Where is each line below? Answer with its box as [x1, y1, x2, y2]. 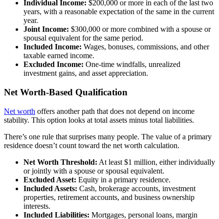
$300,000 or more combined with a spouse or [69, 25, 211, 34]
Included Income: [23, 43, 82, 51]
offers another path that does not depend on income [35, 107, 195, 115]
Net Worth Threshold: [23, 157, 97, 166]
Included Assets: [23, 184, 77, 193]
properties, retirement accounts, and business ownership [23, 193, 195, 201]
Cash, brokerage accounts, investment [77, 184, 196, 193]
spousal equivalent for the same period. [23, 34, 143, 43]
